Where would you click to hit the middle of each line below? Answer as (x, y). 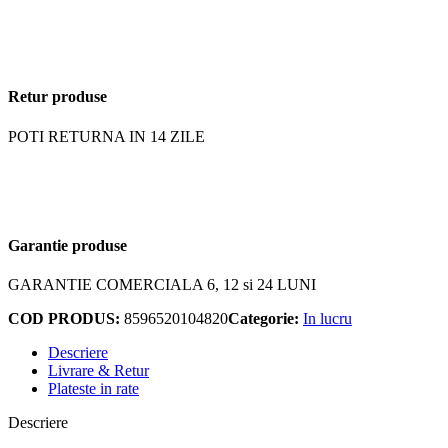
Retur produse (57, 97)
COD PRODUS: (66, 319)
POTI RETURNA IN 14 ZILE (106, 136)
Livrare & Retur (98, 371)
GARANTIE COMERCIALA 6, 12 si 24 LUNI (162, 285)
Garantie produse (67, 245)
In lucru (327, 319)
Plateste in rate (93, 389)
